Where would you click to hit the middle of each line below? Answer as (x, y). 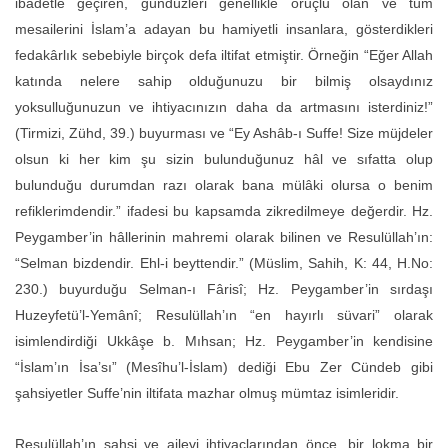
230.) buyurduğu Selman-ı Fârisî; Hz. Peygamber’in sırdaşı (224, 288)
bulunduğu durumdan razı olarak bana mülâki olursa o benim (224, 184)
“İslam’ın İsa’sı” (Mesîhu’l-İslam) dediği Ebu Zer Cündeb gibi (224, 366)
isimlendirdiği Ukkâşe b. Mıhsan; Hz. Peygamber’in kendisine (224, 340)
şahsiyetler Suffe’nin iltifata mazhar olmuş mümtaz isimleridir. (207, 392)
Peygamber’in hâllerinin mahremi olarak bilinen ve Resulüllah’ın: (224, 236)
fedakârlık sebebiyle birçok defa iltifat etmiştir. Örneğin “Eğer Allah (224, 54)
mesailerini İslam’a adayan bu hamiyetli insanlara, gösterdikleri (224, 28)
